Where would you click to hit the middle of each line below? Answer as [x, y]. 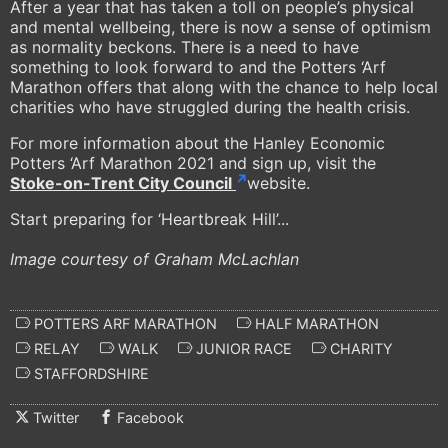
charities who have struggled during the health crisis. [210, 107]
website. [278, 183]
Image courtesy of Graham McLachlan [154, 259]
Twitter [56, 417]
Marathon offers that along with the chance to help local [224, 87]
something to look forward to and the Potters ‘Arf [198, 67]
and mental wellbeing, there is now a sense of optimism [220, 27]
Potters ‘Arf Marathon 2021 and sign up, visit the [193, 163]
